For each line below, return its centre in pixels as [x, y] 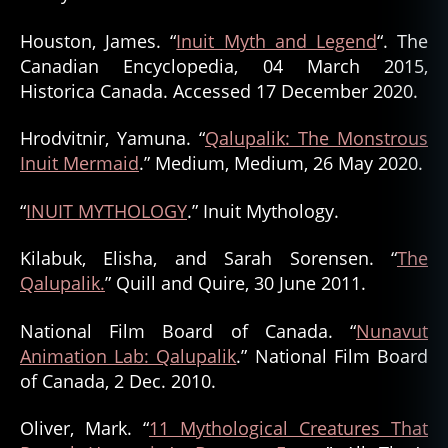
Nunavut [392, 330]
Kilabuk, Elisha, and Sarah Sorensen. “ [208, 258]
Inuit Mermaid [79, 163]
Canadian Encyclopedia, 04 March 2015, [224, 65]
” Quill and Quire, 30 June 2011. [235, 283]
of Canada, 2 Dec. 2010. [118, 380]
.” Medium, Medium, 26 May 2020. [281, 163]
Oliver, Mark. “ [84, 428]
